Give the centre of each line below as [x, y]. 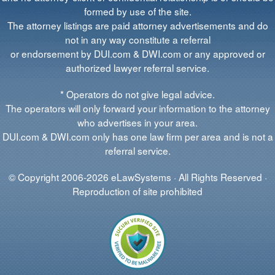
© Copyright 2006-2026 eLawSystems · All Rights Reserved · [137, 176]
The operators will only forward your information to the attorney [137, 108]
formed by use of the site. [137, 11]
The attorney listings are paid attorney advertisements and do [137, 25]
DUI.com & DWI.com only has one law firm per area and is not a [137, 136]
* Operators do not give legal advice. [137, 94]
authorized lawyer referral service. [137, 67]
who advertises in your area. [137, 122]
